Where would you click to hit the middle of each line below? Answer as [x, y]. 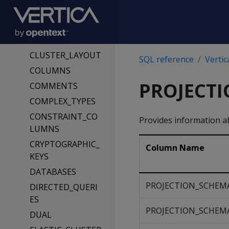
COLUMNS [50, 71]
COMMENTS [53, 86]
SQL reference [166, 59]
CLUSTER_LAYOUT [65, 55]
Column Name [175, 148]
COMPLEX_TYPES [62, 101]
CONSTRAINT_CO [63, 117]
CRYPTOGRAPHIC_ [64, 144]
